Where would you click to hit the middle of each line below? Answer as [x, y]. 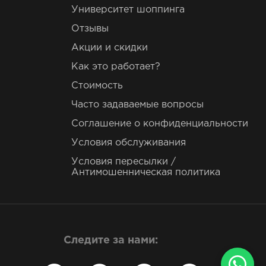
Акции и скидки [109, 48]
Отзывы [90, 29]
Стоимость [97, 86]
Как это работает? [115, 67]
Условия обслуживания [128, 143]
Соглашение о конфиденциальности [159, 124]
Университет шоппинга [128, 10]
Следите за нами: [111, 241]
